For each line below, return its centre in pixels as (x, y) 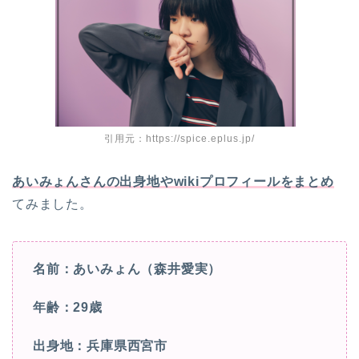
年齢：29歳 (68, 307)
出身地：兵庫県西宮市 (100, 345)
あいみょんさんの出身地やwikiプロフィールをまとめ (173, 181)
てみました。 (52, 204)
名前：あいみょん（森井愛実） (127, 268)
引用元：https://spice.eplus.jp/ (179, 138)
